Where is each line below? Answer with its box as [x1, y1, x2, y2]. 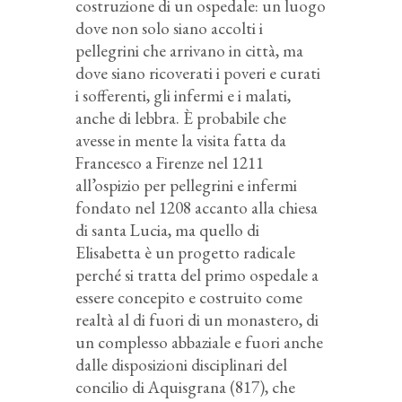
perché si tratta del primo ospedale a [75, 264, 319, 287]
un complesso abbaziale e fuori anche [75, 331, 323, 354]
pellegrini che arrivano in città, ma [75, 39, 303, 63]
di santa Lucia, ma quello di [75, 219, 259, 242]
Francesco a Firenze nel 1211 [75, 152, 264, 175]
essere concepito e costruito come [75, 286, 302, 310]
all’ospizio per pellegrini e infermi [75, 174, 297, 197]
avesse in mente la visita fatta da [75, 129, 286, 153]
